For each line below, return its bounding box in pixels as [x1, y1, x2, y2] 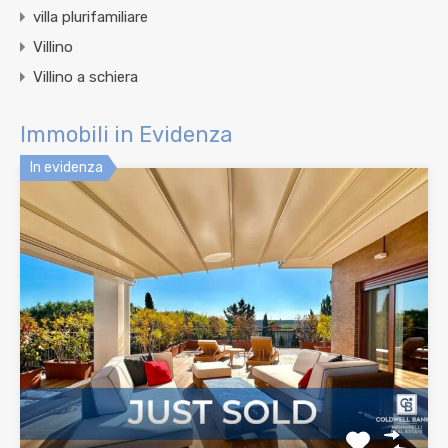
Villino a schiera [33, 67, 138, 86]
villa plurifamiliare [33, 7, 148, 26]
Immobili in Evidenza [20, 120, 233, 148]
